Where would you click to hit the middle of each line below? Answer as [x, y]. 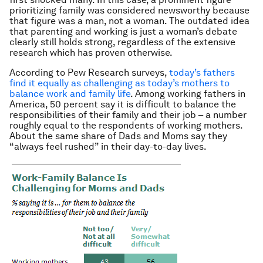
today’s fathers [202, 73]
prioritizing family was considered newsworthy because [129, 10]
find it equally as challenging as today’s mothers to [119, 83]
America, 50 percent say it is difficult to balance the [123, 104]
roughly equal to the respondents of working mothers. [126, 125]
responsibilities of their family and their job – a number [128, 115]
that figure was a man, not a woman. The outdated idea [129, 21]
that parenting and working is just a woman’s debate [123, 31]
